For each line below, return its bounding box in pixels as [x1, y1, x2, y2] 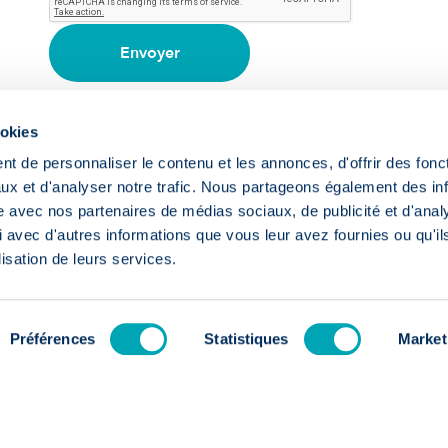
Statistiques [204, 330, 289, 347]
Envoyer [119, 42, 180, 65]
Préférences [9, 330, 95, 347]
